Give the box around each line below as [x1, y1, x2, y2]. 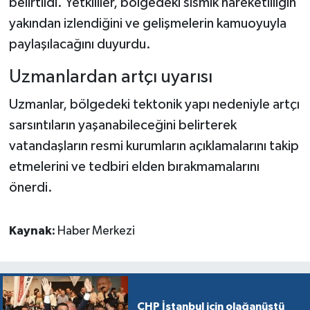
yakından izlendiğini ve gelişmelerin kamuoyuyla [8, 17, 286, 31]
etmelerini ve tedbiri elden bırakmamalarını [8, 159, 259, 174]
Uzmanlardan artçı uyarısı [8, 68, 212, 87]
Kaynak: [8, 224, 57, 237]
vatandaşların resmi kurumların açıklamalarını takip [8, 138, 299, 153]
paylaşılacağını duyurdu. [8, 37, 151, 52]
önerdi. [8, 180, 53, 194]
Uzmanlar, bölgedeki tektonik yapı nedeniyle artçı [8, 97, 300, 111]
